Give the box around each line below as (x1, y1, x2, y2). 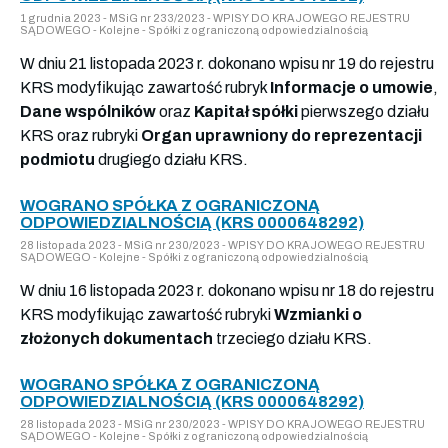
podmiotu (20, 150, 95, 168)
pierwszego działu (298, 102, 429, 120)
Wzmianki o (274, 305, 362, 323)
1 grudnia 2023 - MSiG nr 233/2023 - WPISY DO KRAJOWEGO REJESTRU (20, 11, 410, 24)
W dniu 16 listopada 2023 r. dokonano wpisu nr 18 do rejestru (20, 281, 434, 299)
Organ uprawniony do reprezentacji (141, 126, 422, 144)
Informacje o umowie (270, 78, 433, 96)
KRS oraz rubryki (20, 126, 141, 144)
